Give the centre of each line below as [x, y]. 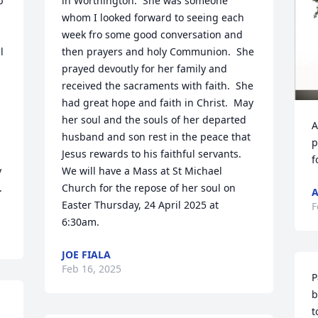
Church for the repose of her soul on [149, 188]
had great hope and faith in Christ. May [158, 103]
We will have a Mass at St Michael [142, 171]
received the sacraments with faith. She [158, 86]
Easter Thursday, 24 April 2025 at [141, 205]
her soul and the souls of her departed [154, 120]
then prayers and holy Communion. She [158, 51]
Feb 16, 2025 [92, 269]
